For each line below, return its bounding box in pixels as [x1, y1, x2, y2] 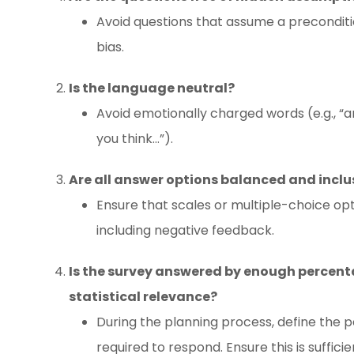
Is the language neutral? [69, 78, 235, 97]
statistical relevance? [69, 287, 217, 306]
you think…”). [96, 129, 173, 148]
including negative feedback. [96, 220, 274, 239]
